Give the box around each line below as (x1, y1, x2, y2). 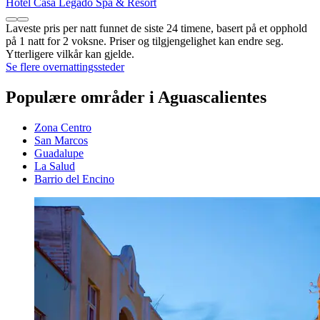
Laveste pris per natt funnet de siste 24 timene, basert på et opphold (6, 22, 307, 35)
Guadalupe (34, 147, 84, 160)
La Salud (34, 160, 75, 173)
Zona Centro (34, 121, 91, 134)
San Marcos (34, 134, 88, 147)
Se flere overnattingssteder (6, 61, 124, 74)
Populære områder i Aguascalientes (6, 88, 266, 107)
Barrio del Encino (34, 173, 114, 186)
